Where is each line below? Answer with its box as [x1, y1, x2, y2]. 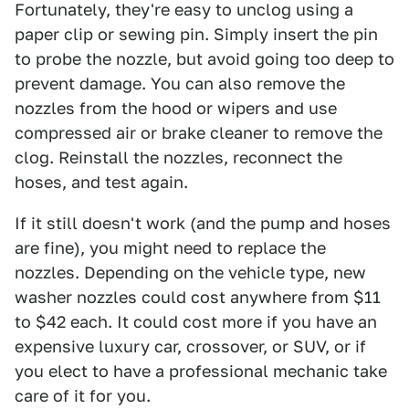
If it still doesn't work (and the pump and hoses [15, 213, 391, 233]
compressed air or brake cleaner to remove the [15, 122, 383, 142]
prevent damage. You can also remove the [15, 73, 345, 93]
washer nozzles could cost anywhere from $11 [15, 287, 381, 307]
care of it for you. [15, 385, 155, 405]
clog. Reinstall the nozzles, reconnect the [15, 147, 342, 167]
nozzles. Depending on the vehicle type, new [15, 262, 366, 282]
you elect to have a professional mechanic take [15, 361, 387, 381]
